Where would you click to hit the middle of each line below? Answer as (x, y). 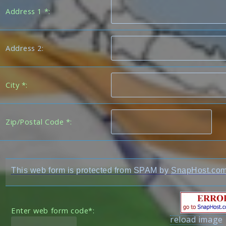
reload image (196, 219)
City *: (17, 84)
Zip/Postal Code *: (39, 121)
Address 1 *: (28, 11)
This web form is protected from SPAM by (91, 170)
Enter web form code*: (53, 210)
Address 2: (25, 48)
